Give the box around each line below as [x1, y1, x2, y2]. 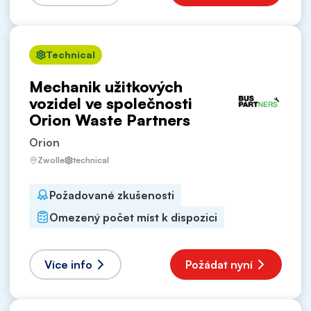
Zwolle [37, 154, 65, 165]
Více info [44, 257, 92, 271]
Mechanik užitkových [29, 76, 183, 96]
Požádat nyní [185, 257, 253, 271]
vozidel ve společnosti [29, 93, 192, 112]
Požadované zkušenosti [49, 187, 174, 202]
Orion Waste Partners [29, 110, 190, 129]
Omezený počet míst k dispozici [49, 210, 217, 224]
